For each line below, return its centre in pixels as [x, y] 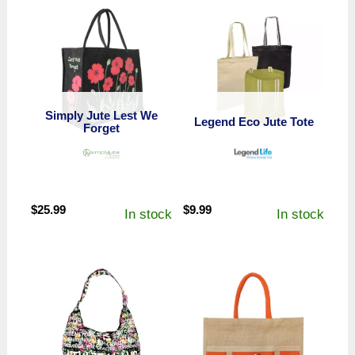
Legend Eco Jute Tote [254, 121]
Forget [101, 128]
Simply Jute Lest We [101, 115]
